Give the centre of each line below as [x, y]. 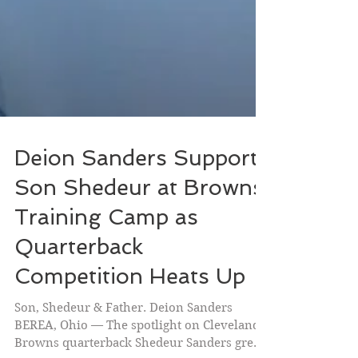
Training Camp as [106, 252]
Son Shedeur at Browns [139, 223]
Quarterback [79, 282]
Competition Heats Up [130, 311]
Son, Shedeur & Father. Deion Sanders [123, 343]
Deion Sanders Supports [142, 193]
